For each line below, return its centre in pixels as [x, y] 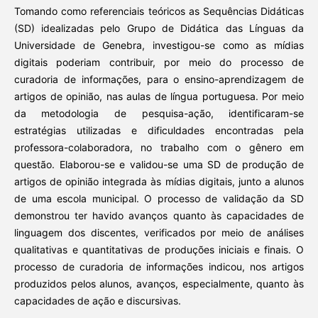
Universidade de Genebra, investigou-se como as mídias [159, 45]
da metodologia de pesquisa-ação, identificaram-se [159, 113]
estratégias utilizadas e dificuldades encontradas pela [159, 130]
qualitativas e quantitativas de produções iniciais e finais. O [159, 249]
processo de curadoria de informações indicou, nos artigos [159, 266]
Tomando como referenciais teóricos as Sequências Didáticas [159, 11]
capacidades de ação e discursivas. [97, 300]
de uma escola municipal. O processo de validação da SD [159, 198]
